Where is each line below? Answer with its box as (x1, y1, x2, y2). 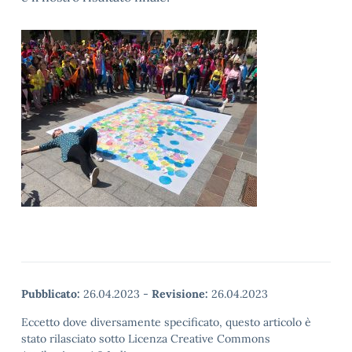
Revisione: (152, 287, 208, 301)
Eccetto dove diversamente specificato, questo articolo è (21, 315, 311, 329)
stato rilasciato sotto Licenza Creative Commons (21, 332, 270, 346)
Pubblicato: (21, 287, 80, 301)
